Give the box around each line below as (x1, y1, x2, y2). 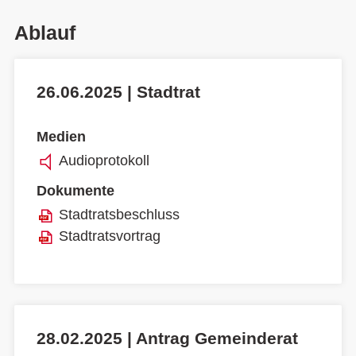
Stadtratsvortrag (59, 227, 161, 244)
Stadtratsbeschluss (59, 206, 180, 222)
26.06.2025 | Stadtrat (37, 83, 200, 101)
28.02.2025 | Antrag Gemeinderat (37, 328, 298, 347)
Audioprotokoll (59, 152, 149, 168)
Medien (37, 129, 86, 145)
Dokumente (37, 183, 114, 199)
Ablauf (14, 21, 75, 44)
